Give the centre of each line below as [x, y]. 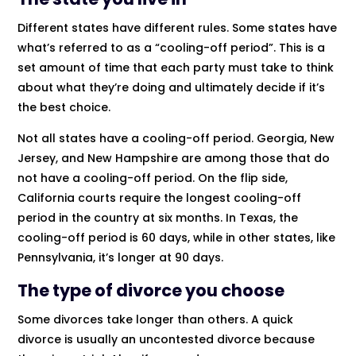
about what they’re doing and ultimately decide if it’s [172, 87]
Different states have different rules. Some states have [178, 27]
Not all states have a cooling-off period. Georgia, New [176, 138]
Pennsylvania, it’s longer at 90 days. [121, 257]
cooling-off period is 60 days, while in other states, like [177, 237]
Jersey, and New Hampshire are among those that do [174, 158]
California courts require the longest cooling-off [160, 197]
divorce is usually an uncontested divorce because [166, 339]
